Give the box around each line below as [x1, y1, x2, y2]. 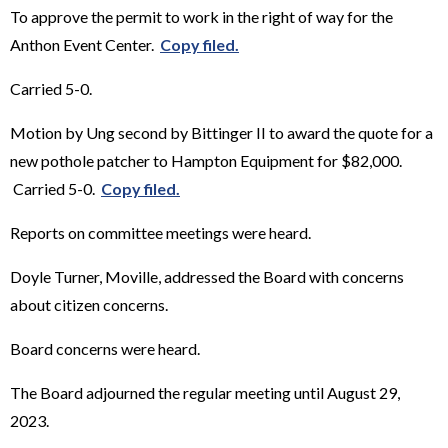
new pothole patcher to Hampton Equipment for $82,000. [10, 150, 402, 170]
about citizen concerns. [10, 294, 168, 314]
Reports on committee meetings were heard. [10, 222, 311, 242]
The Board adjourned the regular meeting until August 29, [10, 382, 400, 402]
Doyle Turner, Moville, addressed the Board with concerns [10, 266, 404, 286]
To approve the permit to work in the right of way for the [10, 6, 393, 26]
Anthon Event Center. [10, 34, 160, 54]
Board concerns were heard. [10, 338, 200, 358]
